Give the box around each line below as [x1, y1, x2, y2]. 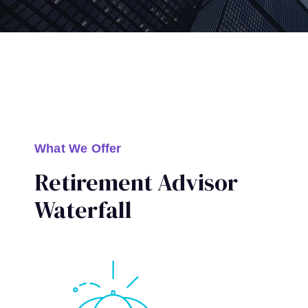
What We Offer [34, 142, 122, 155]
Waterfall [34, 194, 132, 225]
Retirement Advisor [34, 166, 238, 198]
